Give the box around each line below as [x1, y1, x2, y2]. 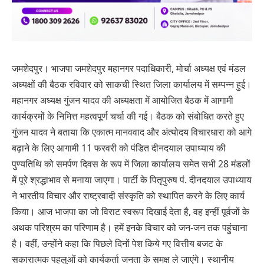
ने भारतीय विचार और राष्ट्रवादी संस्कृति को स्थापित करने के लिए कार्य [12, 189, 245, 202]
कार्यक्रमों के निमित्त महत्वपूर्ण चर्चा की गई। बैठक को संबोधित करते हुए [12, 109, 244, 123]
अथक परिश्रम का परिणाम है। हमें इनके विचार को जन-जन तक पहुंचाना [12, 220, 247, 234]
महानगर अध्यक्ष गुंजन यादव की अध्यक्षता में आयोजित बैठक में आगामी [12, 93, 233, 107]
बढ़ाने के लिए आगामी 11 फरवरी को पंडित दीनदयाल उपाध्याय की [12, 141, 226, 154]
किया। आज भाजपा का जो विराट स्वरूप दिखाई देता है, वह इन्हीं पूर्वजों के [12, 204, 249, 218]
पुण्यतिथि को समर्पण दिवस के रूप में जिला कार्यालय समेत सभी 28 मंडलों [12, 157, 250, 170]
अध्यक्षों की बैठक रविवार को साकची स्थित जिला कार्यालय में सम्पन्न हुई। [12, 77, 252, 91]
